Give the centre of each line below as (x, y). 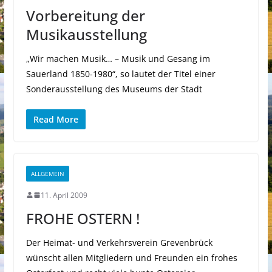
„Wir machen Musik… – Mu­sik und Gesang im (118, 58)
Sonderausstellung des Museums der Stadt (114, 89)
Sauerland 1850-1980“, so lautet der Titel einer (121, 73)
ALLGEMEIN (47, 173)
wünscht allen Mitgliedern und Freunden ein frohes (131, 257)
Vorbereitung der (85, 15)
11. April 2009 (64, 195)
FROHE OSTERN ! (83, 218)
